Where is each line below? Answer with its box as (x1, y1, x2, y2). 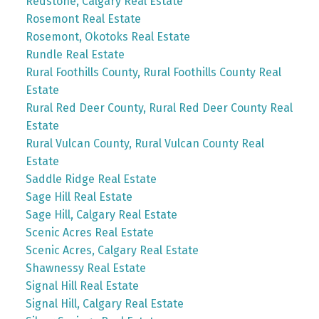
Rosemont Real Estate (25, 11, 141, 26)
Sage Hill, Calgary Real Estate (25, 207, 177, 221)
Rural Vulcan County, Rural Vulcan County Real (25, 136, 264, 150)
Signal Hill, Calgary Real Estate (25, 296, 184, 310)
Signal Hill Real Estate (25, 278, 139, 293)
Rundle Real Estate (25, 47, 125, 61)
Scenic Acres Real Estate (25, 225, 154, 239)
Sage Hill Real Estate (25, 189, 132, 204)
